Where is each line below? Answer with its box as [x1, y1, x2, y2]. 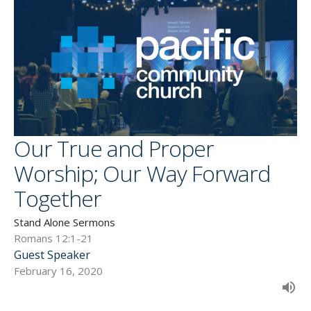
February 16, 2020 [14, 263, 103, 278]
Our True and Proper [14, 133, 214, 163]
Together [14, 183, 102, 213]
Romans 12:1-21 [14, 230, 93, 245]
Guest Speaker [14, 246, 90, 262]
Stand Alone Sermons [14, 215, 115, 229]
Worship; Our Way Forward [14, 158, 270, 188]
